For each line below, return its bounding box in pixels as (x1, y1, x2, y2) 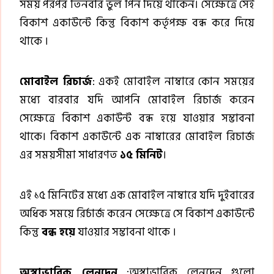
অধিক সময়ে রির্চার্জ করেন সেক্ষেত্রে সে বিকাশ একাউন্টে (20, 204, 254, 223)
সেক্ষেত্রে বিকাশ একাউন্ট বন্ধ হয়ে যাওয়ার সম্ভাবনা (20, 109, 254, 127)
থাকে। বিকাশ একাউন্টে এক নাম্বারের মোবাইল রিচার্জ (20, 127, 254, 146)
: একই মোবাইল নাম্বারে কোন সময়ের (92, 72, 255, 91)
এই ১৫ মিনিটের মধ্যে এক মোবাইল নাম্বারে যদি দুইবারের (20, 186, 254, 204)
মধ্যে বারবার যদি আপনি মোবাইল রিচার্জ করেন (20, 91, 254, 109)
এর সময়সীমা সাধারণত (20, 146, 120, 164)
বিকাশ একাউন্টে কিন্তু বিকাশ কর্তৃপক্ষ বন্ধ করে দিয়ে (20, 13, 254, 32)
